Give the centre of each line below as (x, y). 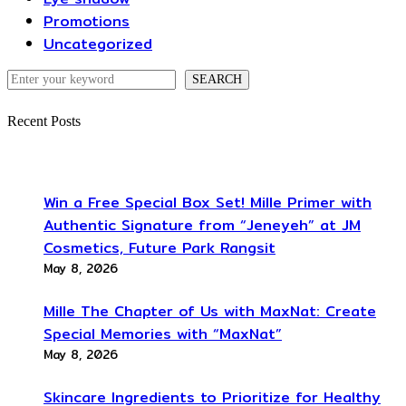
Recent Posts (44, 121)
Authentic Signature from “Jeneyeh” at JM (202, 226)
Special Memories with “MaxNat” (163, 334)
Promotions (87, 21)
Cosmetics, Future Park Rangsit (159, 248)
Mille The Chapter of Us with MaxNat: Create (210, 312)
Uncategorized (98, 43)
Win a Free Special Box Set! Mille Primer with (208, 203)
